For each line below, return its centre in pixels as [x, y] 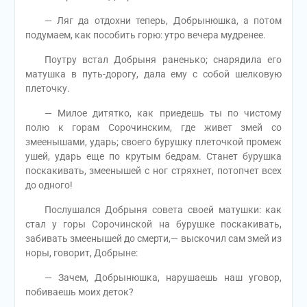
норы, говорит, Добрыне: [81, 253]
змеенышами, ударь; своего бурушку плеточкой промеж [153, 142]
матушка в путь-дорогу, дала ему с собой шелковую [153, 74]
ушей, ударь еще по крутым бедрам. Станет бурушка [153, 157]
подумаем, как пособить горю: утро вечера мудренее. [145, 35]
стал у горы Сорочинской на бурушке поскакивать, [153, 224]
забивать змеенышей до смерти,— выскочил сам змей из [153, 239]
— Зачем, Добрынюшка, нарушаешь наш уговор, [153, 278]
